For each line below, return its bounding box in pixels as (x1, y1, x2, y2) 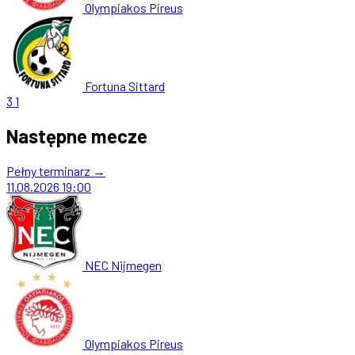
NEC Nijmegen (85, 257, 162, 273)
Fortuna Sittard (85, 78, 165, 94)
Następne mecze (6, 124, 147, 147)
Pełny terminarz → (6, 162, 105, 178)
